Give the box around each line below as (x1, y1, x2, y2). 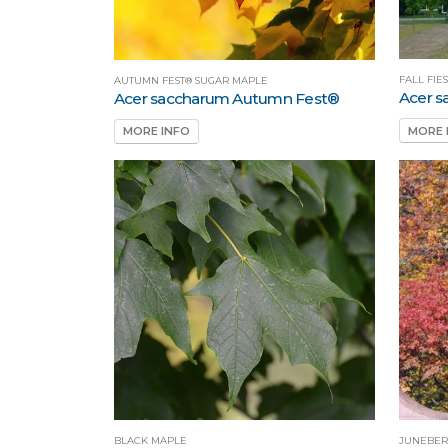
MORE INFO (123, 124, 190, 139)
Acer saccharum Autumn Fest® (114, 88, 340, 108)
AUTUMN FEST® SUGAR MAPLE (114, 74, 268, 86)
